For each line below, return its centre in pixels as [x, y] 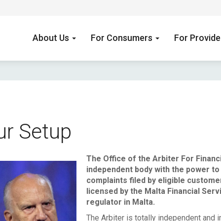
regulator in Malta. [120, 202]
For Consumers [123, 38]
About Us [52, 38]
